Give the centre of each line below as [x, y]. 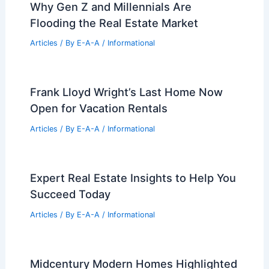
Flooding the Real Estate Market [114, 23]
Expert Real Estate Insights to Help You [133, 178]
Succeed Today [70, 194]
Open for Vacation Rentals [98, 108]
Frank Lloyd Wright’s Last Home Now [126, 92]
